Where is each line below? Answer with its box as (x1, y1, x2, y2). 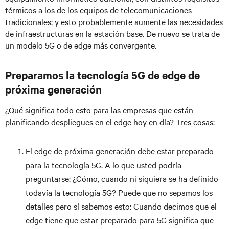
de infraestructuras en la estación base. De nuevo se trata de (5, 28, 220, 39)
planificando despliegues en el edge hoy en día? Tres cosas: (5, 116, 215, 127)
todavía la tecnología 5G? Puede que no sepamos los (26, 187, 213, 198)
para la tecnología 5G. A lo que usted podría (26, 159, 181, 170)
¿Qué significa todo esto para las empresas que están (5, 104, 193, 116)
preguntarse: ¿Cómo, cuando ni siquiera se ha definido (26, 173, 218, 184)
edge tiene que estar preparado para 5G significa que (26, 214, 214, 225)
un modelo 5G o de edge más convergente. (5, 39, 156, 51)
